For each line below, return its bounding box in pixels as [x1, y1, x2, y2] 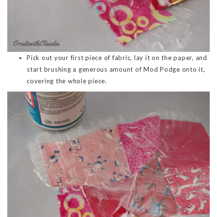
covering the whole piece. [27, 77, 107, 85]
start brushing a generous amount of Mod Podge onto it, [27, 65, 205, 73]
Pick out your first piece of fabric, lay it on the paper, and [27, 53, 207, 62]
